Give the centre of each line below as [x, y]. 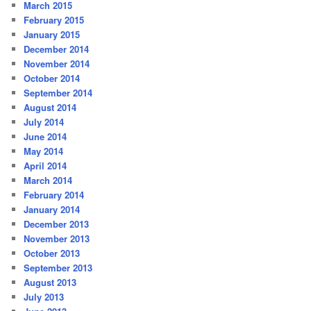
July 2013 [44, 296]
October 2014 [52, 78]
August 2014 [50, 107]
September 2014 [58, 92]
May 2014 [44, 151]
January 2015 [52, 34]
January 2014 [52, 209]
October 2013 [52, 253]
